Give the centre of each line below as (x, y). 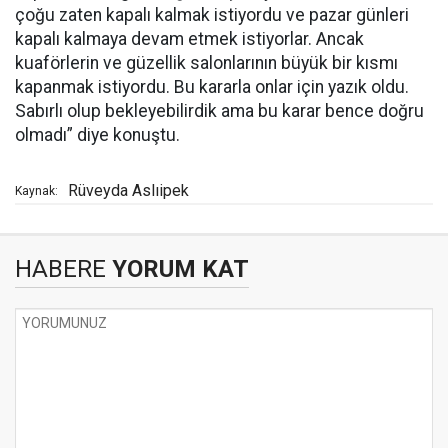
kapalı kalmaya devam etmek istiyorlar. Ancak (189, 39)
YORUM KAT (177, 269)
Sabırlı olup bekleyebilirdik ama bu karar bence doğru (219, 111)
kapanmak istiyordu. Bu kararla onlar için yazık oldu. (212, 87)
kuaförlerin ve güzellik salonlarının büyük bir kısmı (206, 63)
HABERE (60, 269)
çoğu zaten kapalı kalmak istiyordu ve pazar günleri (212, 15)
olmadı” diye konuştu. (97, 135)
